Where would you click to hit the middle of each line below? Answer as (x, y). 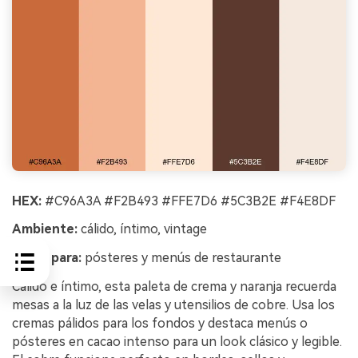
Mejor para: (47, 258)
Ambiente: (45, 229)
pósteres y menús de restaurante (181, 258)
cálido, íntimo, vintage (142, 229)
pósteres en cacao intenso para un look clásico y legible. (177, 341)
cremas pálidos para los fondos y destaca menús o (160, 323)
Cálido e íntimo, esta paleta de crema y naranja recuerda (174, 286)
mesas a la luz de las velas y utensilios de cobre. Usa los (173, 304)
